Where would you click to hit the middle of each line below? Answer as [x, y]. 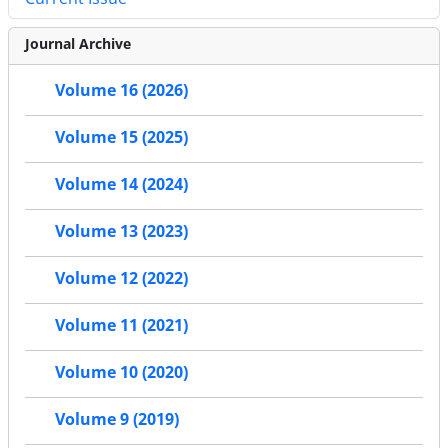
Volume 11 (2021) [121, 325]
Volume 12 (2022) [121, 278]
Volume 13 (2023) [121, 231]
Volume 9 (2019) [117, 419]
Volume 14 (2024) [121, 184]
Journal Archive [78, 43]
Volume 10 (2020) [121, 372]
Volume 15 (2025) [121, 137]
